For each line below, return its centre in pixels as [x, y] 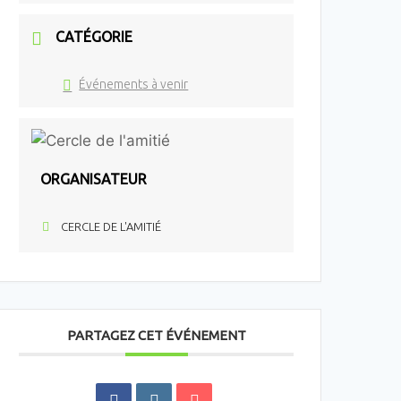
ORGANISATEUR [94, 179]
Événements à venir [134, 84]
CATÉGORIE [94, 37]
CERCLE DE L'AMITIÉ [111, 226]
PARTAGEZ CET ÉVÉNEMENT [156, 335]
